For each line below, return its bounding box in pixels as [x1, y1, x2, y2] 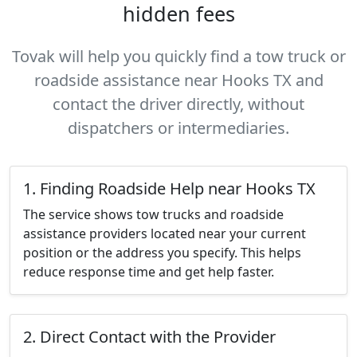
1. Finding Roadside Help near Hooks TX [23, 178, 316, 199]
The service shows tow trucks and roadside [23, 206, 284, 223]
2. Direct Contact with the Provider [23, 326, 276, 347]
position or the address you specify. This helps [23, 244, 301, 261]
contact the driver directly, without [53, 93, 304, 115]
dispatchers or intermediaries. [68, 117, 289, 139]
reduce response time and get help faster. [23, 263, 274, 280]
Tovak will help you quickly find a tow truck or [11, 45, 346, 67]
